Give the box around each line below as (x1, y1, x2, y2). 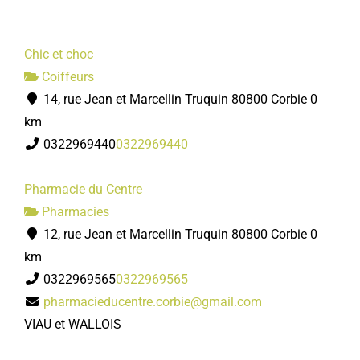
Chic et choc (24, 47, 93, 62)
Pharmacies (39, 204, 109, 219)
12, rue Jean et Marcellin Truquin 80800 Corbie (40, 227, 307, 242)
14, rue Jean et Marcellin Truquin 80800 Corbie (40, 92, 307, 107)
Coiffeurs (39, 69, 94, 84)
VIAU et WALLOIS (24, 317, 121, 332)
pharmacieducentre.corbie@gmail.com (43, 294, 262, 309)
